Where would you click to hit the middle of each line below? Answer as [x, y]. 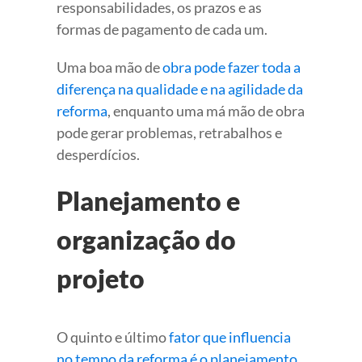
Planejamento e [148, 201]
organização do [146, 240]
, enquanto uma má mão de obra [206, 111]
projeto [101, 279]
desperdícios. [98, 155]
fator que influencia [230, 337]
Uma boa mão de [109, 67]
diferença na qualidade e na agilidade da [180, 89]
